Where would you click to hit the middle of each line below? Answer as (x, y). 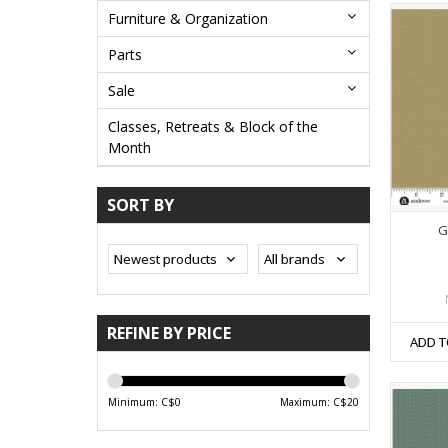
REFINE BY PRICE (169, 332)
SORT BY (140, 204)
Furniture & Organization (188, 18)
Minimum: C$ (141, 401)
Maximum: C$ (313, 401)
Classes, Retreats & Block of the (213, 126)
